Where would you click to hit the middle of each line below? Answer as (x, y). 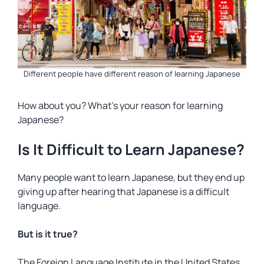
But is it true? (48, 234)
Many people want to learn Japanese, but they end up (131, 177)
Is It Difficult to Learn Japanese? (131, 149)
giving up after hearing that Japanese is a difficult (123, 192)
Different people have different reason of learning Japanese (132, 74)
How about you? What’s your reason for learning (120, 105)
